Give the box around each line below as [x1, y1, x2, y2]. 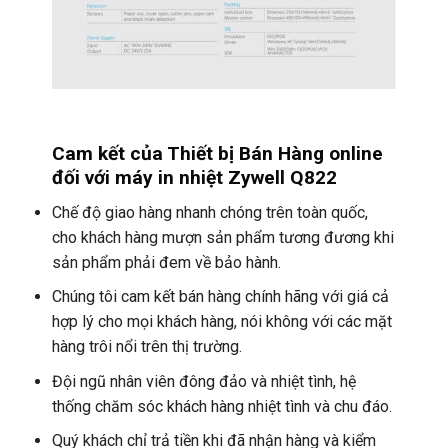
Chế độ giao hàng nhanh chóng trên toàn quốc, [51, 202, 368, 222]
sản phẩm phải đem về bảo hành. [51, 252, 281, 272]
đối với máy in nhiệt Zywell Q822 [51, 166, 337, 190]
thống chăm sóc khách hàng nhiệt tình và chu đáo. [51, 396, 392, 416]
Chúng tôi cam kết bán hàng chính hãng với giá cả [51, 287, 389, 307]
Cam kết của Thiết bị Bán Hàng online [51, 142, 383, 166]
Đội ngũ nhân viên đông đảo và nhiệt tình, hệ [51, 371, 356, 391]
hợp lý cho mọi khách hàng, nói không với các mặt [51, 312, 392, 332]
